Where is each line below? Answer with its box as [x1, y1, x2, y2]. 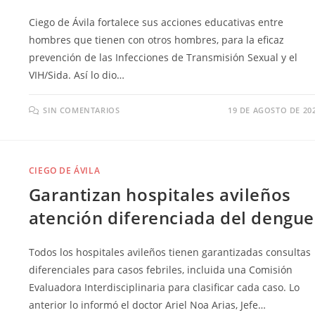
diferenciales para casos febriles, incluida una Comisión [28, 262, 292, 276]
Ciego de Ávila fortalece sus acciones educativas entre [28, 15, 283, 29]
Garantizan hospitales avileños [28, 182, 291, 206]
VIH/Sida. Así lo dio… [28, 67, 124, 82]
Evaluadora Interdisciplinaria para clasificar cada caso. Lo [28, 280, 300, 294]
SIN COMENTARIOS [43, 104, 120, 115]
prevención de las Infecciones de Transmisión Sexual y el [28, 50, 297, 64]
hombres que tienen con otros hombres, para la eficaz [28, 32, 284, 46]
